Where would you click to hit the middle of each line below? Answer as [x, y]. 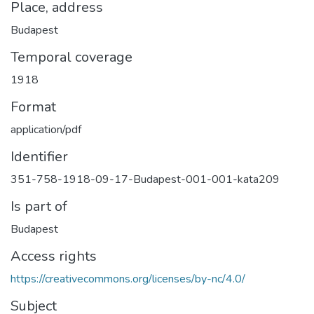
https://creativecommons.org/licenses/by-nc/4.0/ [128, 279]
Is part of [39, 206]
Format [33, 107]
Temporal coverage [71, 57]
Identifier [39, 156]
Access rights [54, 256]
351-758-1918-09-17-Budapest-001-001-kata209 [145, 179]
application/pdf [46, 129]
